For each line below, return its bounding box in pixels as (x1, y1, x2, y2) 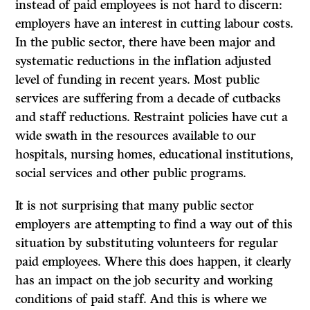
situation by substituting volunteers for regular (15, 235, 279, 251)
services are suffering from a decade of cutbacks (15, 91, 282, 107)
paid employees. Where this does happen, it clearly (15, 254, 292, 270)
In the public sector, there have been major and (15, 35, 276, 51)
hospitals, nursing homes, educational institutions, (15, 147, 294, 163)
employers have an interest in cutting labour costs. (15, 16, 294, 32)
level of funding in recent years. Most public (15, 72, 260, 88)
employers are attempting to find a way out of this (15, 217, 293, 232)
